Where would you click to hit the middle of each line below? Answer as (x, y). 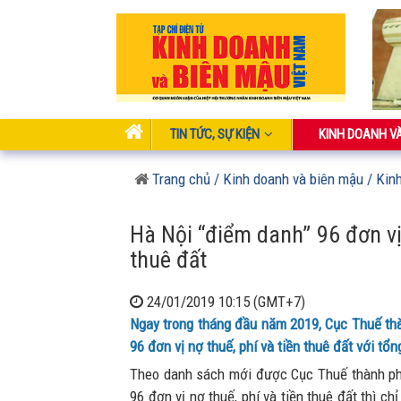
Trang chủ (179, 179)
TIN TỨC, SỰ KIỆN (215, 135)
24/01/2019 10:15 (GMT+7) (224, 302)
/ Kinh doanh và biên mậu (287, 179)
